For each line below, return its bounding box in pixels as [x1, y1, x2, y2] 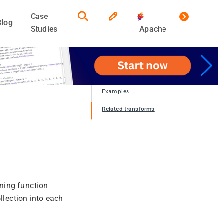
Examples [102, 88, 129, 95]
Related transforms [102, 106, 155, 113]
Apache [137, 24, 167, 34]
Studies [30, 24, 58, 34]
